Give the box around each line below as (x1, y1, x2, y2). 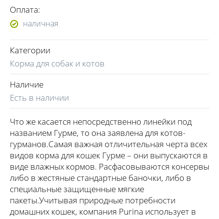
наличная (23, 18, 58, 29)
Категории (10, 44, 50, 56)
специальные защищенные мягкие (10, 183, 144, 195)
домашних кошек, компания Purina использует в (10, 205, 196, 217)
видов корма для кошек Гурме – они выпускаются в (10, 149, 208, 161)
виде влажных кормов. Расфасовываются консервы (10, 160, 209, 172)
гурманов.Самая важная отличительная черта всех (10, 138, 207, 150)
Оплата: (10, 3, 40, 15)
